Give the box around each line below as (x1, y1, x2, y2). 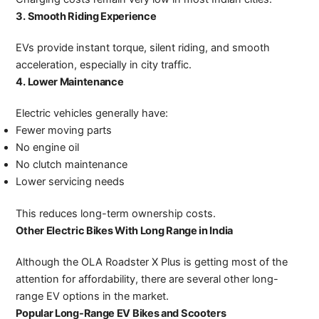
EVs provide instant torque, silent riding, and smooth (16, 41, 271, 54)
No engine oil (16, 140, 80, 154)
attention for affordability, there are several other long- (16, 273, 279, 286)
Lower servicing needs (16, 174, 125, 188)
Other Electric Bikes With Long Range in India (16, 224, 233, 238)
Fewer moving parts (16, 123, 113, 137)
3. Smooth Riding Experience (16, 9, 157, 23)
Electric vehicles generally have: (16, 106, 169, 120)
